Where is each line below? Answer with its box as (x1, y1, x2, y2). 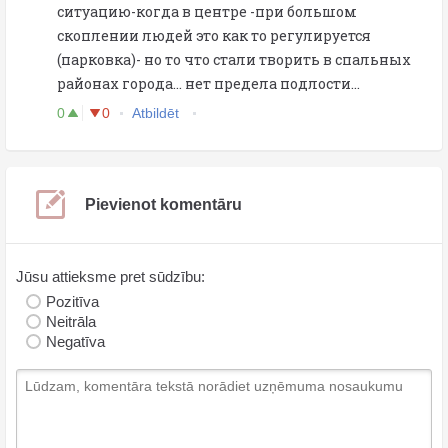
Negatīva (46, 332, 105, 350)
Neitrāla (46, 312, 96, 330)
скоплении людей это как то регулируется (57, 25, 371, 45)
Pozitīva (46, 292, 99, 310)
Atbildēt (132, 104, 183, 121)
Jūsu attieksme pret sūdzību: (16, 267, 205, 285)
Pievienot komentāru (85, 195, 242, 213)
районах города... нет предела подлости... (57, 73, 360, 93)
